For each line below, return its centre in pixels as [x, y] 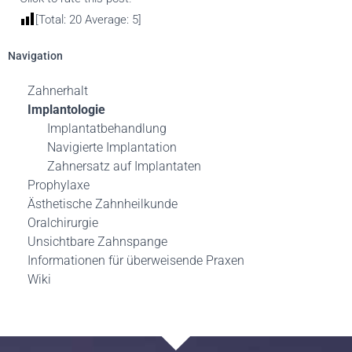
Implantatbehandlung [107, 129]
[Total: [52, 20]
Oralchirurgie [63, 223]
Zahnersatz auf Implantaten [124, 167]
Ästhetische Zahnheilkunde [103, 204]
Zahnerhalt [58, 91]
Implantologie [66, 110]
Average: [107, 20]
